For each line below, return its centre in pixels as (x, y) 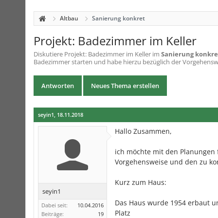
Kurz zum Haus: (141, 182)
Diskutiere (49, 54)
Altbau (69, 18)
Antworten (58, 86)
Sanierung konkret (118, 18)
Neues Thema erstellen (125, 86)
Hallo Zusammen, (143, 131)
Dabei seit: (54, 205)
